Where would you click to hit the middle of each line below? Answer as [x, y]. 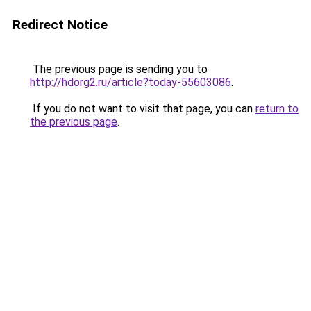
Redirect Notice [60, 25]
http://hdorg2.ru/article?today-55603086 [131, 82]
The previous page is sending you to [119, 69]
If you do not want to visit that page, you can [143, 109]
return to [277, 109]
